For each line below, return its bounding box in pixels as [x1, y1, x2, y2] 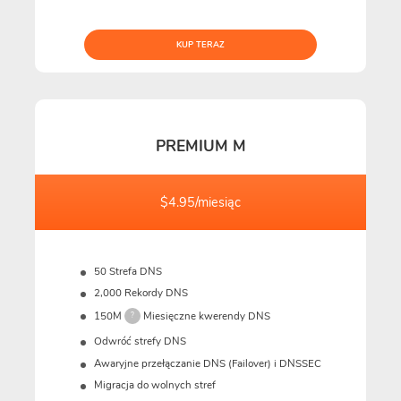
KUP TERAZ [176, 39, 225, 51]
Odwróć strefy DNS [93, 334, 186, 349]
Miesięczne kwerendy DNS [142, 308, 270, 323]
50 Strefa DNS [93, 263, 162, 278]
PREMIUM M [155, 136, 246, 158]
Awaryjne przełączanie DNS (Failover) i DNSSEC [93, 355, 321, 371]
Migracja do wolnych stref [93, 378, 216, 393]
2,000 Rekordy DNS [93, 286, 188, 301]
